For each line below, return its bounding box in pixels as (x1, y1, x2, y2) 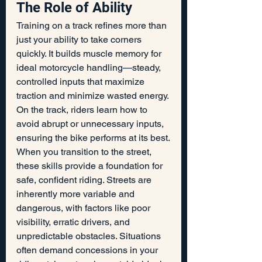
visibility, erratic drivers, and (16, 216, 132, 227)
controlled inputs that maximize (16, 75, 147, 87)
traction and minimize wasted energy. (16, 89, 171, 101)
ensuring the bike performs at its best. (16, 132, 170, 143)
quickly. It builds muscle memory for (16, 47, 164, 59)
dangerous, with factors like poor (16, 202, 153, 213)
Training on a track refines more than (16, 19, 169, 31)
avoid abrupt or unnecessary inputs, (16, 118, 166, 129)
